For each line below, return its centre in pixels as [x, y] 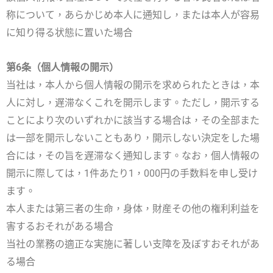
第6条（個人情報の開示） [62, 68]
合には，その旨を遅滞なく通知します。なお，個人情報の [133, 156]
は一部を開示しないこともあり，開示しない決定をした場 [133, 138]
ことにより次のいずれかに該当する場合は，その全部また [133, 121]
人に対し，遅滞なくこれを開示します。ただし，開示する [133, 103]
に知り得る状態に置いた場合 [69, 33]
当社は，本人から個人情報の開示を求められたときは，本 [133, 85]
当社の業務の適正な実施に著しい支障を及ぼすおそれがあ [133, 244]
